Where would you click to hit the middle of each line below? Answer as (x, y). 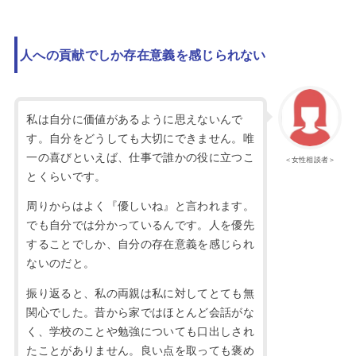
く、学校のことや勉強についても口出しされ (140, 331)
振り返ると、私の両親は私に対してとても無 (140, 292)
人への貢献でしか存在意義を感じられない (143, 55)
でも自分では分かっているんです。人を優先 (140, 224)
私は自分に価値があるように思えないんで (135, 118)
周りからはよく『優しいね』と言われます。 (140, 205)
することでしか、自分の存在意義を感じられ (140, 244)
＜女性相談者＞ (310, 159)
